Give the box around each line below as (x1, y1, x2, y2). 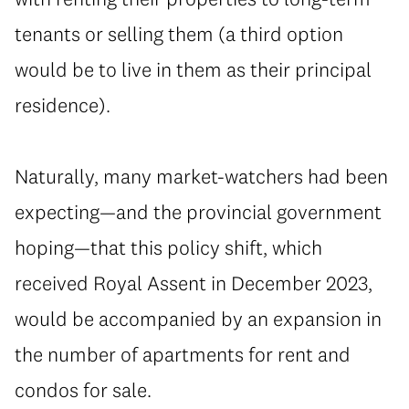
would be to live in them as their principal (15, 56, 372, 82)
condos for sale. (15, 376, 152, 403)
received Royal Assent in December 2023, (15, 269, 372, 296)
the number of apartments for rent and (15, 341, 351, 367)
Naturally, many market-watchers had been (15, 163, 388, 189)
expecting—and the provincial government (15, 198, 382, 225)
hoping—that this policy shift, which (15, 234, 322, 260)
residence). (15, 91, 110, 118)
